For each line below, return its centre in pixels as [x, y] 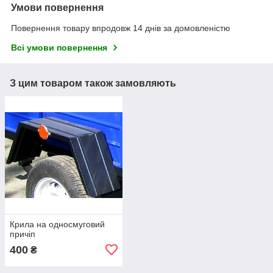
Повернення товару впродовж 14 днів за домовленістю [121, 28]
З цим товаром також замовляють [93, 83]
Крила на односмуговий [57, 224]
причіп [23, 234]
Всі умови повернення [59, 48]
